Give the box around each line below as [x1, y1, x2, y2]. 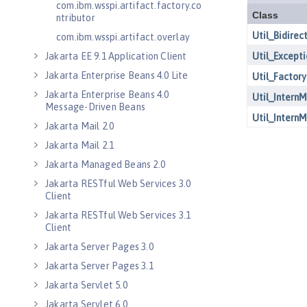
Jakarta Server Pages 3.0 [45, 241, 153, 252]
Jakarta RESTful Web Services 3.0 [45, 178, 191, 189]
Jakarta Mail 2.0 [45, 121, 114, 132]
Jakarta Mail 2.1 [45, 140, 114, 151]
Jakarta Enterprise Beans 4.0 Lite [45, 70, 188, 81]
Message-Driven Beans [45, 101, 145, 112]
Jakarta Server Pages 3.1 [45, 260, 153, 271]
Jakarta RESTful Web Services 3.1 [45, 210, 191, 221]
